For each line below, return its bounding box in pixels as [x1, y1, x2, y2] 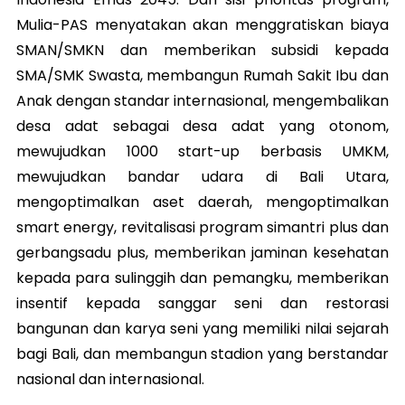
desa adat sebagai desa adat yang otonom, [16, 115, 389, 137]
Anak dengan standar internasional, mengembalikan [16, 89, 389, 111]
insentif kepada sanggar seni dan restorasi [16, 292, 389, 314]
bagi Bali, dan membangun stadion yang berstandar [16, 343, 389, 364]
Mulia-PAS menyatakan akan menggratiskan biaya [16, 14, 389, 35]
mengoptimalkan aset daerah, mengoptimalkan [16, 191, 389, 212]
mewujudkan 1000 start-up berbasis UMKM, [16, 140, 389, 162]
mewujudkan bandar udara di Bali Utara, [16, 165, 389, 187]
